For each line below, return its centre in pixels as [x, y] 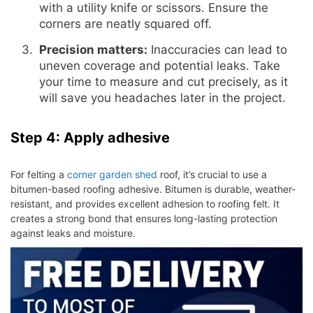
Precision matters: [93, 49]
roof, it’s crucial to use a [212, 175]
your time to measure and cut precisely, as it [163, 81]
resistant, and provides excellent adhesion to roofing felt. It [145, 204]
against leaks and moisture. [73, 233]
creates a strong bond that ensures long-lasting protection [144, 219]
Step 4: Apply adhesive [90, 138]
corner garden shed [112, 175]
